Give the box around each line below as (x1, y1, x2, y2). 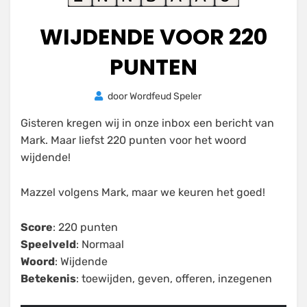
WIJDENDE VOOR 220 (40, 21, 267, 52)
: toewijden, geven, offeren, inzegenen (76, 272, 272, 285)
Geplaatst (212, 90, 256, 101)
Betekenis (21, 272, 76, 285)
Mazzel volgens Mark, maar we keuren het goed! (21, 186, 265, 199)
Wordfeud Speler (130, 90, 201, 102)
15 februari (226, 90, 273, 102)
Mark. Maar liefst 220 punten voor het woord (21, 134, 247, 147)
